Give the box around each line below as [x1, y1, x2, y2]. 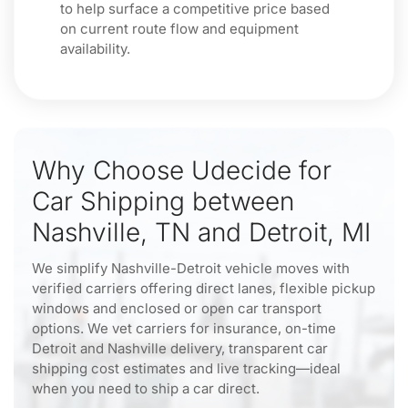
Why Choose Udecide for [32, 155, 331, 186]
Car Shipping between [32, 186, 294, 217]
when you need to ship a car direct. [32, 380, 260, 397]
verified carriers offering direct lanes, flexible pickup [32, 280, 375, 297]
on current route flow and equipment [60, 20, 299, 37]
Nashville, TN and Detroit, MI [32, 217, 371, 248]
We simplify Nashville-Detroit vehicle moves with [32, 260, 350, 277]
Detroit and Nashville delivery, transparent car [32, 340, 328, 357]
